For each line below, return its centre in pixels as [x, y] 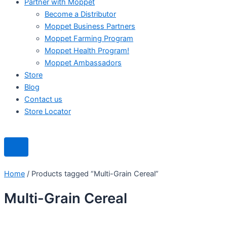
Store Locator [48, 112]
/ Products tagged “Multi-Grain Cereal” [92, 174]
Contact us [43, 100]
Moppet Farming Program [89, 39]
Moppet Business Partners [90, 27]
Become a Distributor [80, 14]
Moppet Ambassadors [83, 63]
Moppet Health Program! [87, 51]
